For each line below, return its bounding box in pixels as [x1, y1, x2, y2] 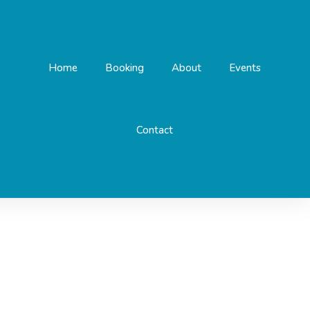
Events [229, 61, 262, 75]
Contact [136, 123, 174, 137]
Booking [105, 61, 145, 75]
